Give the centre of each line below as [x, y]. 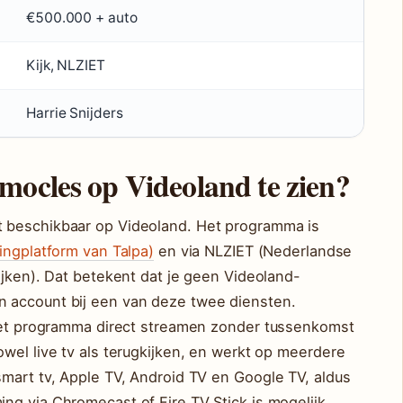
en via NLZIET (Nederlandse [253, 251]
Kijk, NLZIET [66, 65]
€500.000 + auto [82, 18]
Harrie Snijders [75, 113]
